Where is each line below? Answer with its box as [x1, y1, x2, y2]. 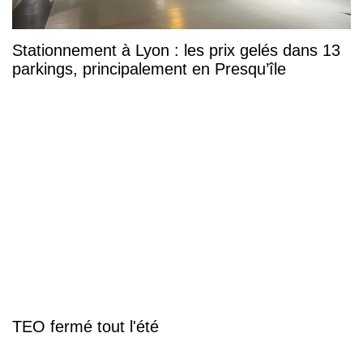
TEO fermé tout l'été [12, 318, 159, 336]
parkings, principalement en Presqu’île [12, 59, 286, 78]
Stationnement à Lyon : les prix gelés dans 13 [12, 41, 340, 59]
